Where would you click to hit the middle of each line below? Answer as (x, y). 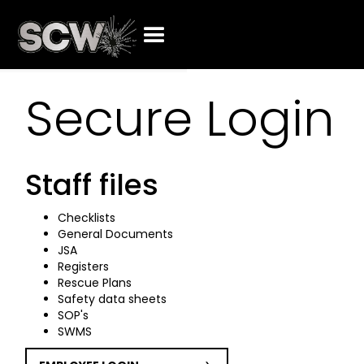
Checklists (87, 218)
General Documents (115, 234)
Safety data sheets (112, 299)
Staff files (92, 185)
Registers (83, 266)
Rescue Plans (95, 283)
